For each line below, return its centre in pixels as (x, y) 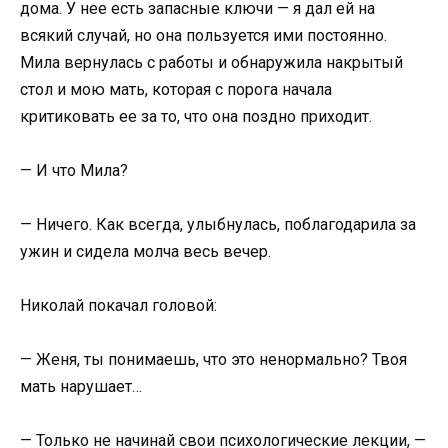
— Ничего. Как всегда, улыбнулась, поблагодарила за (218, 224)
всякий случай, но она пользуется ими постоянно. (203, 35)
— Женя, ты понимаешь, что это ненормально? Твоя (213, 360)
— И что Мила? (74, 170)
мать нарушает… (81, 387)
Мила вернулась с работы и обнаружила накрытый (211, 62)
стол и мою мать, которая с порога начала (176, 89)
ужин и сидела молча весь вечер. (145, 251)
